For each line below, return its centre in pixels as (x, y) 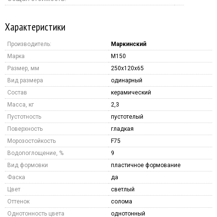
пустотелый (127, 116)
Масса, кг (21, 104)
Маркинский (129, 44)
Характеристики (35, 26)
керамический (131, 92)
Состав (17, 92)
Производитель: (29, 44)
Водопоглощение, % (35, 153)
